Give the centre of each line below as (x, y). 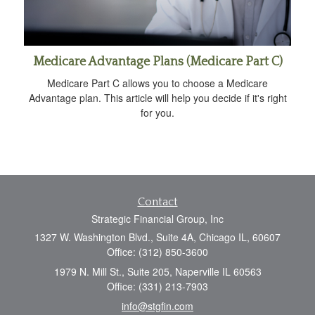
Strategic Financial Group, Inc (157, 219)
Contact (157, 202)
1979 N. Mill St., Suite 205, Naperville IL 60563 (157, 272)
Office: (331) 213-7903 (157, 287)
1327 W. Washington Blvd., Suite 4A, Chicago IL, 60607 (157, 237)
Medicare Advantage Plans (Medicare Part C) (157, 62)
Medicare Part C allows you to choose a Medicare (157, 83)
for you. (157, 113)
